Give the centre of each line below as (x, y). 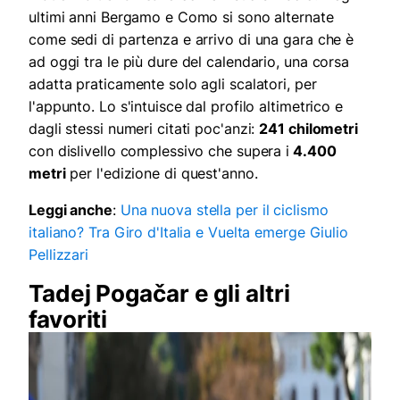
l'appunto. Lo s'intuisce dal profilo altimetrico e (186, 106)
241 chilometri (308, 128)
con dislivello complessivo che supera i (159, 150)
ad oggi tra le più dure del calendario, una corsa (189, 61)
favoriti (68, 319)
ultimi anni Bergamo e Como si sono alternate (181, 17)
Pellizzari (58, 254)
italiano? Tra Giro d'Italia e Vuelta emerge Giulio (188, 232)
